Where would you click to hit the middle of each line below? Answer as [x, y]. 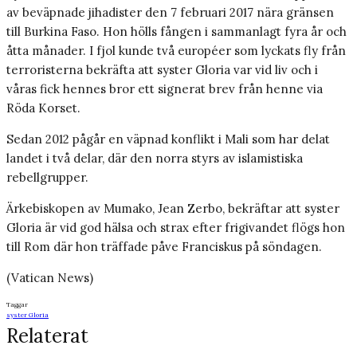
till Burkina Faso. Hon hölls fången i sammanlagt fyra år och [177, 32]
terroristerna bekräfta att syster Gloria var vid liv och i [162, 70]
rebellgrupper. [49, 178]
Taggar [17, 305]
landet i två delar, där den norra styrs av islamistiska [155, 159]
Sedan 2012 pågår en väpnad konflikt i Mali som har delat [168, 139]
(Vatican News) [50, 278]
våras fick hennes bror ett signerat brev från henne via [165, 89]
